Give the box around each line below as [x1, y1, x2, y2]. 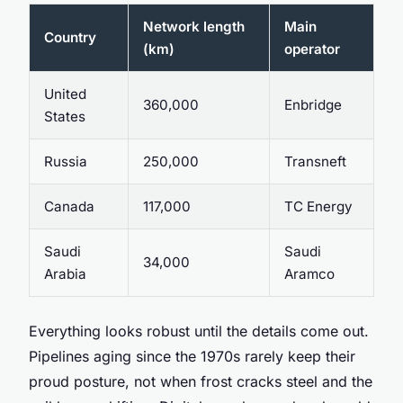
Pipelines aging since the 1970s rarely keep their [29, 346, 355, 365]
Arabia [44, 264, 86, 282]
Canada [44, 197, 94, 215]
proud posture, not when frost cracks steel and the [29, 372, 372, 390]
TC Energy [284, 197, 353, 215]
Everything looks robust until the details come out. [29, 321, 369, 340]
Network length [143, 17, 245, 35]
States [44, 107, 85, 125]
